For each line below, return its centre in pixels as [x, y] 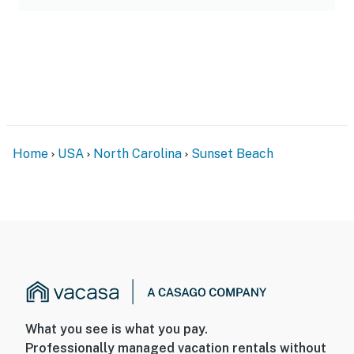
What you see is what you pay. [117, 330]
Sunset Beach [232, 153]
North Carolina [137, 153]
